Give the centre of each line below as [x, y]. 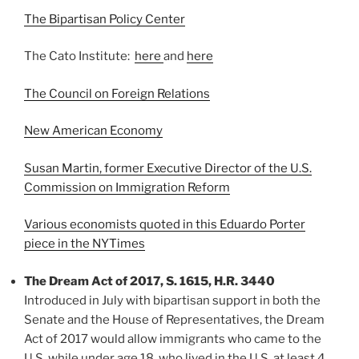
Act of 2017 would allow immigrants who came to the [173, 339]
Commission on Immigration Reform [127, 187]
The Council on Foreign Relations [117, 93]
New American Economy [93, 131]
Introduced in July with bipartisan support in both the [172, 300]
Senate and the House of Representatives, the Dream [174, 319]
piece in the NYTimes [85, 244]
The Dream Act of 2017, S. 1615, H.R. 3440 [149, 281]
